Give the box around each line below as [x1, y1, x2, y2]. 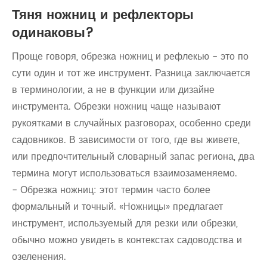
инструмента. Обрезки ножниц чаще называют [12, 99, 221, 114]
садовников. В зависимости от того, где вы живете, [12, 132, 240, 148]
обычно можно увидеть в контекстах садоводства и [12, 232, 242, 248]
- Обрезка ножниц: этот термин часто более [12, 182, 210, 198]
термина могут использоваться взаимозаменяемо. [12, 166, 237, 181]
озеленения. [12, 249, 66, 265]
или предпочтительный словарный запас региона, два [12, 149, 254, 164]
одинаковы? [12, 22, 94, 44]
